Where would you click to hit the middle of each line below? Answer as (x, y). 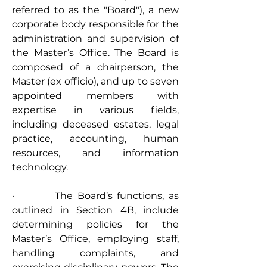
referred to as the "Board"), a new (95, 10)
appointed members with (95, 96)
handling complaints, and (95, 253)
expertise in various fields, (95, 110)
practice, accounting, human (95, 139)
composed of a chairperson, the (95, 67)
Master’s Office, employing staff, (95, 239)
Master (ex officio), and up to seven (95, 81)
